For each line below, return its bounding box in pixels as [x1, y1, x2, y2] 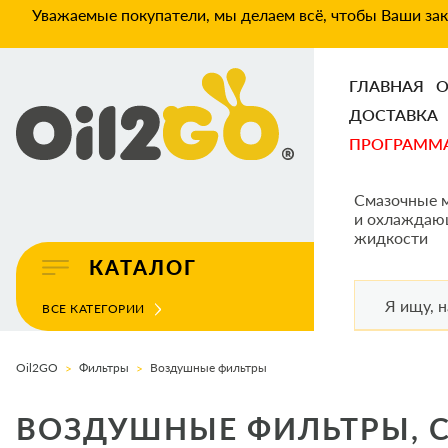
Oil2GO [16, 360, 58, 375]
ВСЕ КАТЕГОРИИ [42, 301, 145, 316]
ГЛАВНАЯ [349, 76, 424, 95]
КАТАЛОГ [89, 255, 197, 279]
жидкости [354, 228, 428, 247]
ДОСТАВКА [349, 105, 438, 124]
